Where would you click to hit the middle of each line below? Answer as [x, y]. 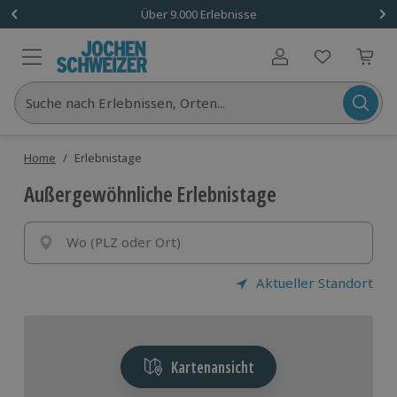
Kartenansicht [212, 367]
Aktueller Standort [314, 283]
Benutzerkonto [320, 64]
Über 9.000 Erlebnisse [198, 14]
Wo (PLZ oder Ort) [124, 242]
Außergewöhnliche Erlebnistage [150, 194]
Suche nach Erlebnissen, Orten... [125, 103]
